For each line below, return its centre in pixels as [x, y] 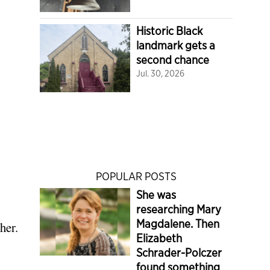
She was [156, 195]
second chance [173, 60]
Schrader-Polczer [179, 253]
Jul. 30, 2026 [160, 73]
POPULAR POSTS [136, 176]
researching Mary [179, 209]
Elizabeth [159, 238]
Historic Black [169, 31]
